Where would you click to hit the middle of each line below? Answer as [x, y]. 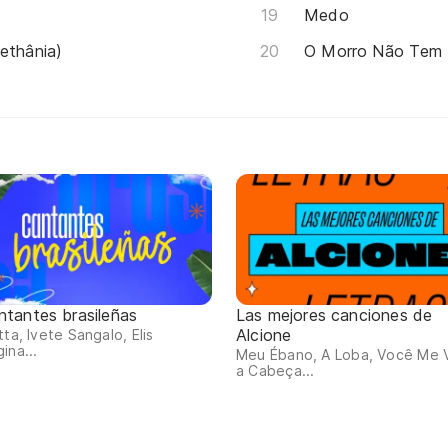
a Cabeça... [275, 371]
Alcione [264, 335]
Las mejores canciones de [334, 315]
